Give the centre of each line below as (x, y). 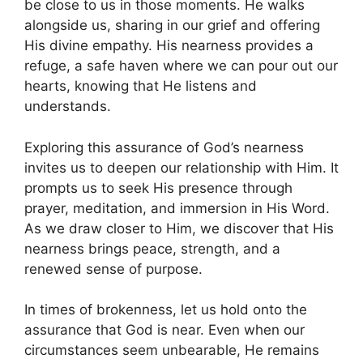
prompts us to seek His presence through (158, 188)
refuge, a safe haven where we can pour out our (181, 66)
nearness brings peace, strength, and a (152, 248)
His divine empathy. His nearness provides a (169, 46)
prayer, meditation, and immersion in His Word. (177, 208)
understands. (68, 107)
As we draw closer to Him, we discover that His (179, 228)
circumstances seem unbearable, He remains (172, 350)
